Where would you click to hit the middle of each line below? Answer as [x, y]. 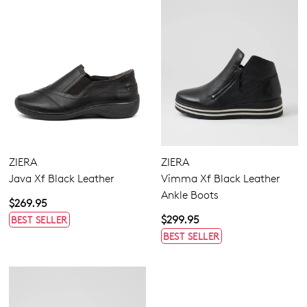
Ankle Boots [190, 195]
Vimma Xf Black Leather [221, 179]
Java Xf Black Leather [62, 179]
